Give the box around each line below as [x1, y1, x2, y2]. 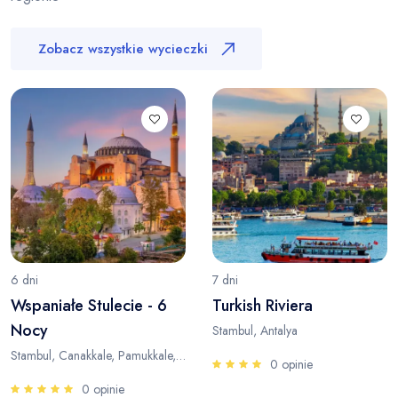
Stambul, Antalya [212, 322, 298, 340]
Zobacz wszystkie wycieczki [38, 39, 208, 60]
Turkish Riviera [212, 294, 313, 318]
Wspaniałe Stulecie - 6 [11, 294, 167, 318]
